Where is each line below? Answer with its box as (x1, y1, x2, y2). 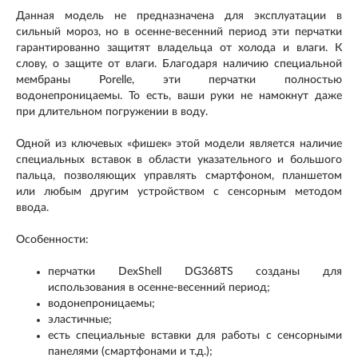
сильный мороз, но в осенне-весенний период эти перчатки (16, 26, 342, 38)
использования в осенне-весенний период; (48, 281, 270, 293)
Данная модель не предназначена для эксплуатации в (16, 10, 342, 22)
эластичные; (48, 313, 112, 325)
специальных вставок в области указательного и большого (16, 153, 342, 165)
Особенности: (16, 233, 89, 245)
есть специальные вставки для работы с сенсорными (48, 329, 342, 341)
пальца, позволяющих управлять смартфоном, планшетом (16, 169, 342, 181)
